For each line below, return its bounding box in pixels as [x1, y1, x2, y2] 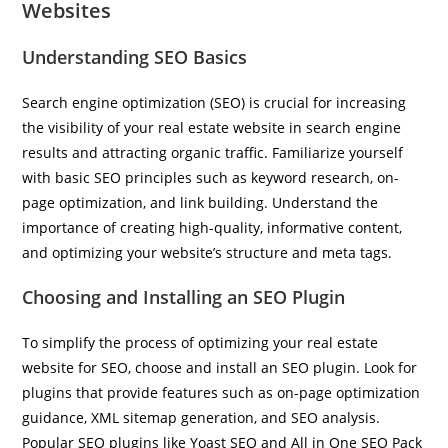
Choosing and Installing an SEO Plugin [22, 285, 346, 309]
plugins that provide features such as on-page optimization [22, 383, 421, 402]
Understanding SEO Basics [22, 45, 248, 69]
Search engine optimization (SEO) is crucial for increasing [22, 93, 407, 112]
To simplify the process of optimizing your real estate [22, 333, 379, 352]
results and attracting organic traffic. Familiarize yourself [22, 143, 404, 162]
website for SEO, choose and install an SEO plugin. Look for [22, 358, 418, 377]
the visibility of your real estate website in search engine [22, 118, 402, 137]
